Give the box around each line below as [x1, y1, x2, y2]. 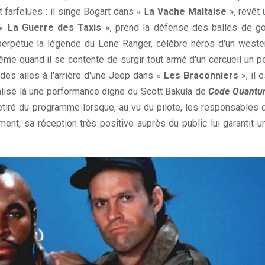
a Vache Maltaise [149, 6, 227, 18]
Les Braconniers [163, 70, 238, 82]
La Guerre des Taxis [7, 22, 102, 34]
